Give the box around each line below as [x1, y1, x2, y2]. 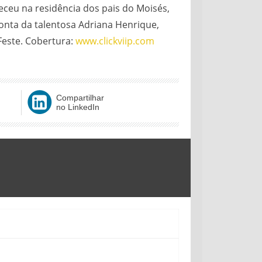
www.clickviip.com [75, 34, 154, 47]
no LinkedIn [56, 102, 99, 112]
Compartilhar [56, 92, 104, 102]
